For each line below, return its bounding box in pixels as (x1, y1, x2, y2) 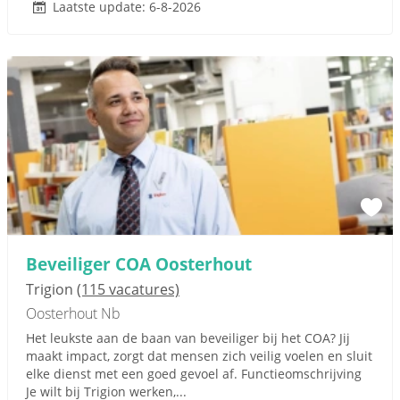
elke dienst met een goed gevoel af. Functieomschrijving (26, 365, 362, 382)
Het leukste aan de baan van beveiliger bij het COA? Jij (26, 329, 350, 346)
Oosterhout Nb (26, 304, 121, 323)
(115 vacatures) (77, 279, 179, 299)
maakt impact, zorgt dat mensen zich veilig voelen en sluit (26, 347, 372, 364)
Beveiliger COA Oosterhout (26, 252, 252, 276)
